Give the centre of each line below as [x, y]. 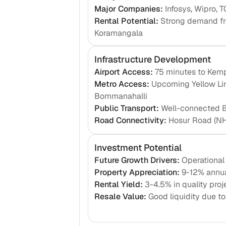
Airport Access [122, 72]
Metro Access [120, 84]
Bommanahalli [121, 96]
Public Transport [125, 108]
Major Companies [127, 9]
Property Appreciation [135, 173]
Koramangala [118, 33]
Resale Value [119, 197]
